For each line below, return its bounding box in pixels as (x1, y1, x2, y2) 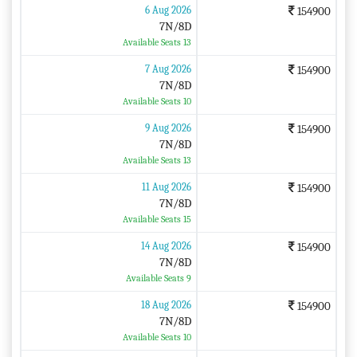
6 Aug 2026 (144, 3, 191, 16)
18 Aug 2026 (140, 298, 191, 311)
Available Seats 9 (125, 272, 191, 284)
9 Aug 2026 (144, 121, 191, 134)
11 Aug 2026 (141, 180, 191, 193)
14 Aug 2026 (140, 239, 191, 252)
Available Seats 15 (122, 213, 191, 225)
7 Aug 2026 (144, 62, 191, 75)
